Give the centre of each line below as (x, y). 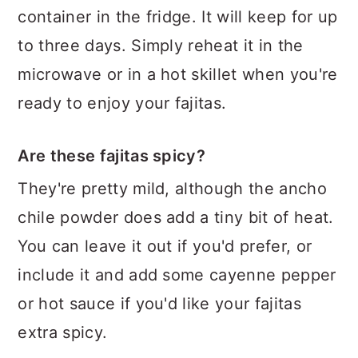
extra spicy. (63, 332)
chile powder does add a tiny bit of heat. (176, 217)
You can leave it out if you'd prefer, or (165, 246)
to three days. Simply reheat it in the (161, 45)
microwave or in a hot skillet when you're (178, 74)
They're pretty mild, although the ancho (172, 188)
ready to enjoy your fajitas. (122, 103)
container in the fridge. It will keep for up (178, 16)
